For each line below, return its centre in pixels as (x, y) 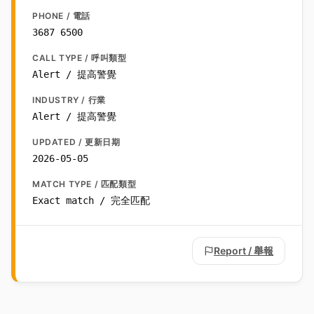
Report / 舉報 (244, 251)
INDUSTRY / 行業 (69, 100)
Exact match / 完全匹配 (91, 201)
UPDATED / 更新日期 (76, 142)
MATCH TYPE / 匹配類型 (84, 184)
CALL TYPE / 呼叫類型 (80, 58)
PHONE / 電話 (61, 16)
